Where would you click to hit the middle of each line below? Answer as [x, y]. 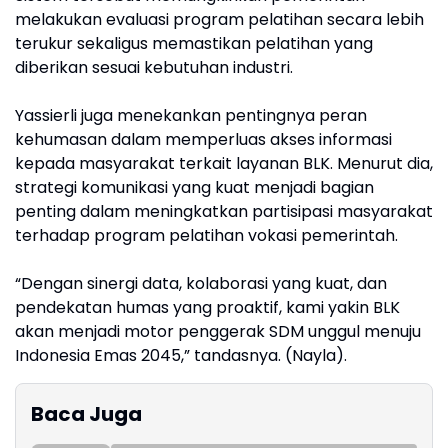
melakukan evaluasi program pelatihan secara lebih [219, 19]
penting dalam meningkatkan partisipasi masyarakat [224, 211]
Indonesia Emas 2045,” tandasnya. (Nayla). [181, 355]
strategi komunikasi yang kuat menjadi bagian [194, 187]
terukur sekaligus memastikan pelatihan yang [194, 43]
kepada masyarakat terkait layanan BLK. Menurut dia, [224, 163]
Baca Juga [86, 414]
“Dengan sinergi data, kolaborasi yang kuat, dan [201, 283]
